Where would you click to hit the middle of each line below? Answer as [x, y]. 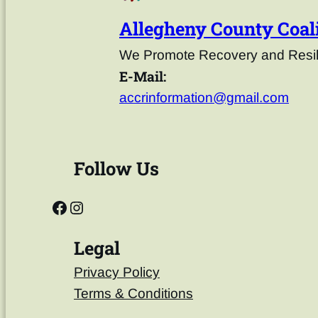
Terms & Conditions [133, 294]
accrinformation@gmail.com [204, 98]
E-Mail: [143, 77]
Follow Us [116, 169]
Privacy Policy [117, 273]
